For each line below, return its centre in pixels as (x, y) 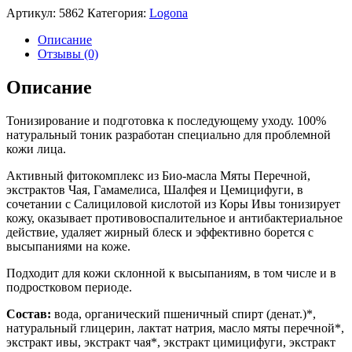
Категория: (118, 13)
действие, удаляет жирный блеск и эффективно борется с (160, 232)
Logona (169, 13)
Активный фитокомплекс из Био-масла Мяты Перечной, (158, 175)
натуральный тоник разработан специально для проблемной (169, 134)
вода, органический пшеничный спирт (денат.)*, (183, 313)
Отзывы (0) (68, 53)
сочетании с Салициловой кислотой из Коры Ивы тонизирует (173, 203)
